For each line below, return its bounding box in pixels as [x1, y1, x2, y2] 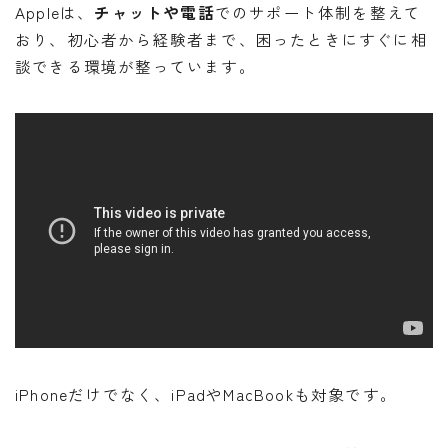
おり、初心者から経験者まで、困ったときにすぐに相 [15, 28, 428, 51]
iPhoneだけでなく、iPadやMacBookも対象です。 [15, 383, 398, 406]
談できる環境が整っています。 [15, 55, 256, 78]
